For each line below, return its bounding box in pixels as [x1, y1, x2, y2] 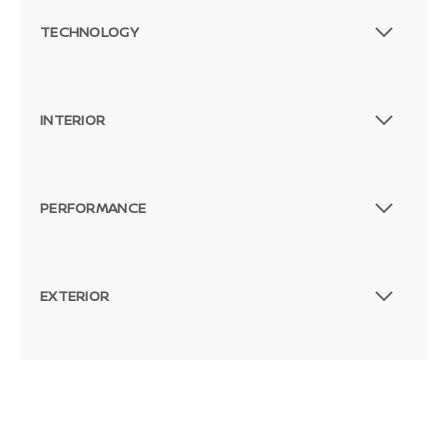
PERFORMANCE [40, 198, 147, 218]
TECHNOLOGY [40, 22, 139, 42]
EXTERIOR [40, 286, 110, 306]
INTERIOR [40, 110, 106, 130]
